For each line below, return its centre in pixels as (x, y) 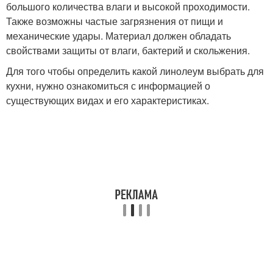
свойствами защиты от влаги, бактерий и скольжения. (128, 50)
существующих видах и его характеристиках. (108, 100)
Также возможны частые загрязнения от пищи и (115, 21)
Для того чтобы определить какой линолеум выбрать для (135, 71)
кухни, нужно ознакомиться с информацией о (108, 86)
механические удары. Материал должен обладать (119, 36)
